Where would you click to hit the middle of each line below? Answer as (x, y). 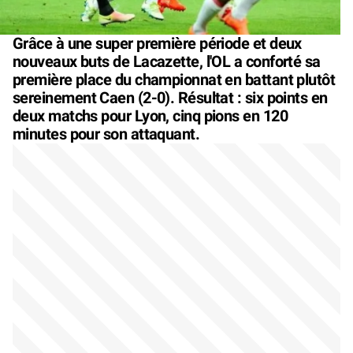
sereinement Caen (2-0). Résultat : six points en (170, 97)
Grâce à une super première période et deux (157, 43)
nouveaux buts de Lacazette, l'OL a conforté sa (167, 61)
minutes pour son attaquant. (106, 134)
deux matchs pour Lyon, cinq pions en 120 (150, 115)
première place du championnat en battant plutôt (174, 79)
